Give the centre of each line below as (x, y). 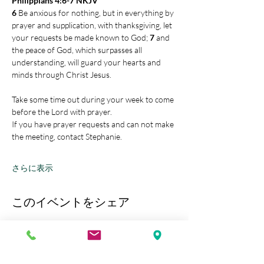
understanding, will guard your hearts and (87, 62)
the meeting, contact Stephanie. (67, 136)
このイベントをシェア (71, 202)
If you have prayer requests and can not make (94, 124)
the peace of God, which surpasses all (78, 50)
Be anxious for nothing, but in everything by (97, 13)
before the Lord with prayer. (62, 112)
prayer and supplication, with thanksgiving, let (93, 25)
